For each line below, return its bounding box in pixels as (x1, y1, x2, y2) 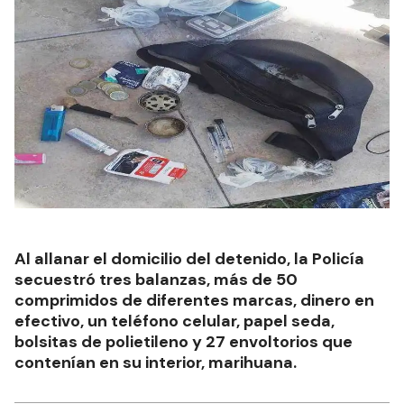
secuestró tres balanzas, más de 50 (14, 269, 298, 291)
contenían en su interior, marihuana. (14, 352, 297, 374)
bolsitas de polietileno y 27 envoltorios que (14, 331, 353, 353)
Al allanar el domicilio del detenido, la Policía (14, 248, 364, 271)
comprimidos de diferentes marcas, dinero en (14, 289, 374, 312)
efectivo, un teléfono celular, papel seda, (14, 310, 335, 333)
